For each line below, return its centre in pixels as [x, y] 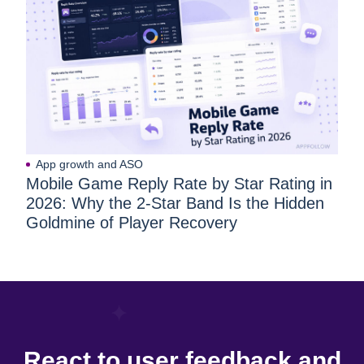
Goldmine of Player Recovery [132, 223]
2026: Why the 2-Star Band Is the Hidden [175, 204]
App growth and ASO [89, 165]
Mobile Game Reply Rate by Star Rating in [179, 184]
